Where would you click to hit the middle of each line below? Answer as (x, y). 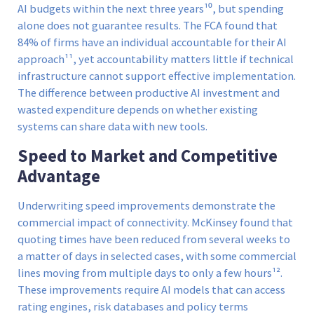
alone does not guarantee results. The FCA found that (148, 26)
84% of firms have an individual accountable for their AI (152, 43)
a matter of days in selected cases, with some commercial (157, 256)
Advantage (59, 176)
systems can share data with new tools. (112, 127)
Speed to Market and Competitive (148, 156)
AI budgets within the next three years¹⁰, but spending (151, 9)
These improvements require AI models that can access (151, 289)
